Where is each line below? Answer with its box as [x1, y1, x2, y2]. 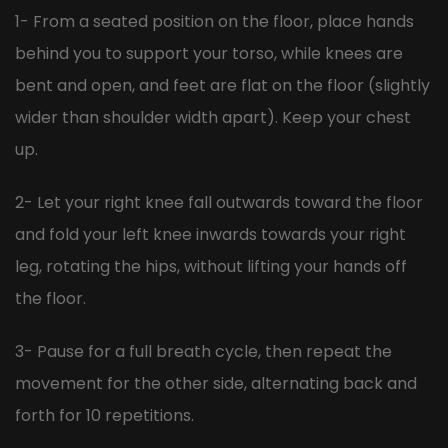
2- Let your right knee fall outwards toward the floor [15, 191, 423, 215]
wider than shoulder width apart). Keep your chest [15, 106, 411, 130]
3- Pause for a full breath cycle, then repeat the [15, 340, 392, 364]
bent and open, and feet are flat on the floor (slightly [15, 74, 430, 98]
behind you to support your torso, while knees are [15, 42, 403, 66]
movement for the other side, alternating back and [15, 372, 417, 396]
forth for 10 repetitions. [15, 404, 194, 428]
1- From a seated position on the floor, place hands [15, 10, 414, 34]
